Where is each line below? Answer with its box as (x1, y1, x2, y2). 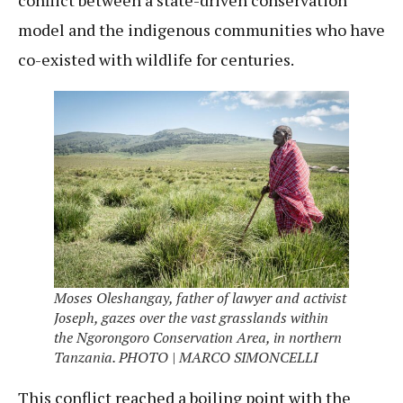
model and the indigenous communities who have (18, 19, 385, 41)
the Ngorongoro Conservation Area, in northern (54, 327, 342, 348)
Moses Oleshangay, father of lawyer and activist (54, 288, 346, 309)
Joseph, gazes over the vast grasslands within (54, 308, 328, 328)
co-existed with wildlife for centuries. (18, 49, 297, 71)
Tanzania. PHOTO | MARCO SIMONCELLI (54, 347, 318, 368)
